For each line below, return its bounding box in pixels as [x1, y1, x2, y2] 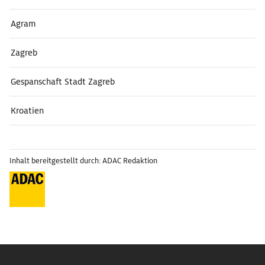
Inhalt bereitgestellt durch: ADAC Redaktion [9, 156, 157, 166]
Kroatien [11, 105, 44, 116]
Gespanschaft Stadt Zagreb [11, 76, 115, 87]
